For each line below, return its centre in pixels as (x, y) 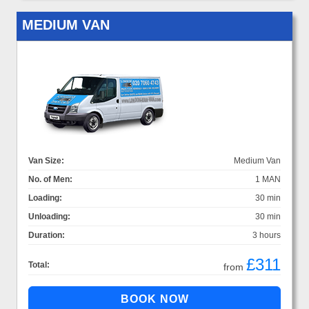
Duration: (47, 236)
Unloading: (49, 217)
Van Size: (46, 161)
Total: (39, 265)
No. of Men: (50, 180)
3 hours (267, 236)
